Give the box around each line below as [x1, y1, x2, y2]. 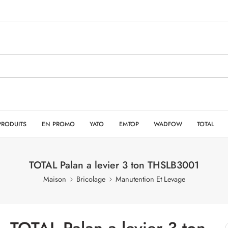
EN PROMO [41, 119, 75, 129]
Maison [43, 174, 66, 184]
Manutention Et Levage [115, 174, 185, 184]
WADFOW [153, 119, 182, 129]
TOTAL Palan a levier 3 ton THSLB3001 [29, 158, 199, 172]
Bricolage [76, 174, 105, 184]
